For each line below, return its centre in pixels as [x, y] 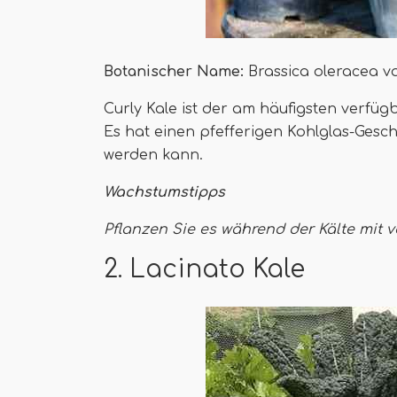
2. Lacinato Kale [204, 269]
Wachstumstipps [164, 192]
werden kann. [153, 155]
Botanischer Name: [174, 72]
